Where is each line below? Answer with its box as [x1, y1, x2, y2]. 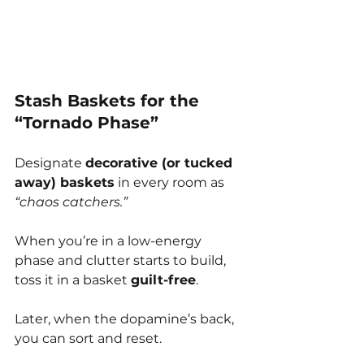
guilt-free [131, 271, 196, 288]
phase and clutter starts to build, [15, 252, 229, 268]
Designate [15, 154, 85, 171]
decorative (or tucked [85, 154, 236, 171]
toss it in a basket [15, 271, 131, 288]
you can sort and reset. [15, 330, 162, 346]
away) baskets [15, 174, 115, 190]
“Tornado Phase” [15, 112, 158, 132]
